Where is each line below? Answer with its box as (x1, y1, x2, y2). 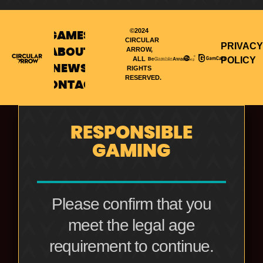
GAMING (92, 142, 171, 161)
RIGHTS (127, 65, 152, 72)
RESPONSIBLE (70, 124, 193, 143)
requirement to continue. (49, 237, 214, 256)
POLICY (220, 55, 256, 65)
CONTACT (40, 79, 100, 92)
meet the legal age (68, 216, 195, 235)
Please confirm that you (52, 195, 211, 214)
